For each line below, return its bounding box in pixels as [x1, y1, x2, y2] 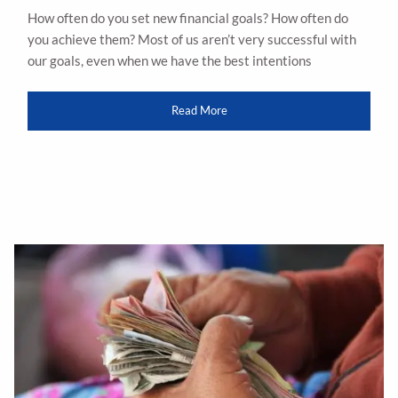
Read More [171, 103, 227, 118]
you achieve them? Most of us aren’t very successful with [28, 31, 357, 48]
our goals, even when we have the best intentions [28, 52, 313, 69]
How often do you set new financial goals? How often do [28, 10, 349, 27]
